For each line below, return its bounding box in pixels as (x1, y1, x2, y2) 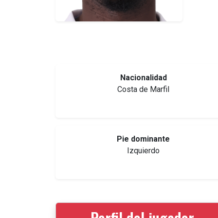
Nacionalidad (120, 73, 167, 83)
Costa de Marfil (117, 85, 170, 94)
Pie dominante (117, 134, 170, 144)
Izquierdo (127, 146, 160, 156)
